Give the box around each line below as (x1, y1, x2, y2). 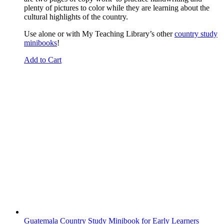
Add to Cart (24, 55, 61, 64)
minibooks (24, 38, 57, 47)
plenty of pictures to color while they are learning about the (24, 3, 209, 12)
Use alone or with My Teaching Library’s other (24, 29, 174, 38)
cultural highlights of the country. (24, 12, 128, 21)
